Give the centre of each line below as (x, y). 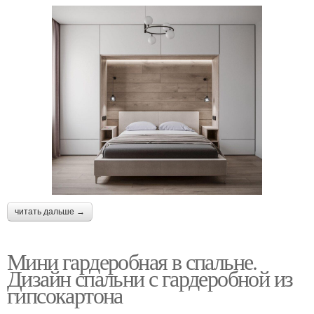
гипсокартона (65, 295)
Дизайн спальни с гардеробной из (150, 278)
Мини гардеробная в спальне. (132, 261)
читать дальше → (50, 212)
